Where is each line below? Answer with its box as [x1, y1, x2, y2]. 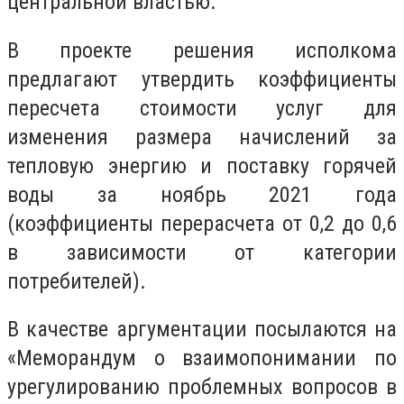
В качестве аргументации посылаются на [7, 317, 397, 343]
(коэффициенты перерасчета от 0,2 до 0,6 [7, 210, 397, 236]
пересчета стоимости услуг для [7, 95, 397, 121]
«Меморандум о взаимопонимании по [7, 345, 397, 372]
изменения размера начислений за [7, 124, 397, 150]
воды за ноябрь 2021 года [7, 181, 397, 207]
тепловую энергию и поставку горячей [7, 152, 397, 179]
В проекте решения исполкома [7, 37, 397, 63]
